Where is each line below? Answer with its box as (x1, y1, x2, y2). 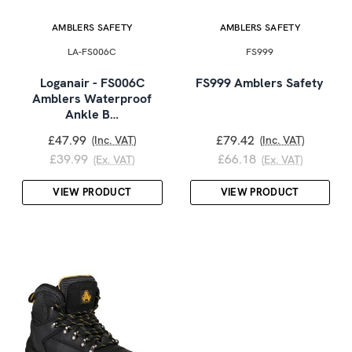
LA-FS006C (68, 45, 117, 58)
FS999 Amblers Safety (196, 74, 324, 91)
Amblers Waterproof (32, 90, 152, 107)
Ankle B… (65, 105, 119, 123)
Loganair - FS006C (39, 74, 145, 91)
